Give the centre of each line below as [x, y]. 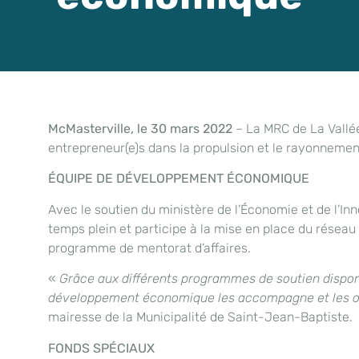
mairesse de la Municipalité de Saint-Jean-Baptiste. [200, 317]
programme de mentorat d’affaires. [149, 248]
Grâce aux [89, 279]
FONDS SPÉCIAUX [101, 348]
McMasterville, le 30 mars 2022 [142, 129]
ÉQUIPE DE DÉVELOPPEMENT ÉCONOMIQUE [179, 179]
